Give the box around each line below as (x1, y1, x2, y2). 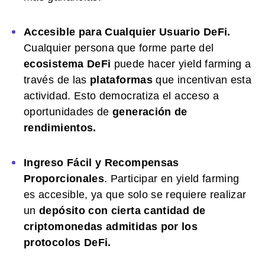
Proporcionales (24, 172, 105, 185)
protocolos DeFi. (24, 236, 111, 248)
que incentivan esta (153, 73, 252, 86)
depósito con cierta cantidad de (39, 204, 206, 216)
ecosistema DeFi (24, 57, 111, 70)
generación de (112, 105, 188, 118)
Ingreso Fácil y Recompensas (24, 156, 179, 169)
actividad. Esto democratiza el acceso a (24, 89, 219, 102)
